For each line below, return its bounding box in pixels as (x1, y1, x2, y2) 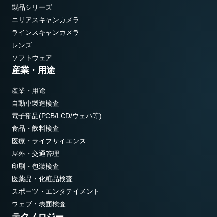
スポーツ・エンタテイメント (12, 187, 100, 196)
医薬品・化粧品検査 (12, 175, 73, 183)
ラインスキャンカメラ (12, 29, 79, 37)
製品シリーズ (12, 3, 52, 12)
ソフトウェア (12, 54, 52, 62)
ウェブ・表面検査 (12, 200, 66, 208)
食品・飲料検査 (12, 124, 59, 133)
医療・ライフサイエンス (12, 137, 86, 145)
